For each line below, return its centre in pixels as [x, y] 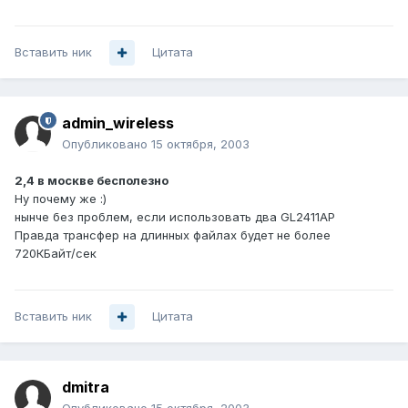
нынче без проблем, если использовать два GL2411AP [175, 217]
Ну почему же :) [61, 199]
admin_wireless [118, 123]
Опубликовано [107, 144]
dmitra [86, 388]
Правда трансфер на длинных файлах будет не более [173, 235]
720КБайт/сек [56, 254]
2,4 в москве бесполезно [92, 181]
